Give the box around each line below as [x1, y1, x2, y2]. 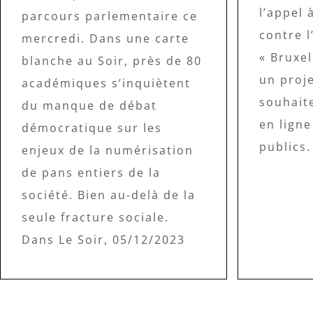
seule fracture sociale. [22, 210, 169, 226]
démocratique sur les [22, 120, 162, 136]
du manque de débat [22, 98, 157, 114]
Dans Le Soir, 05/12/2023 [22, 232, 185, 248]
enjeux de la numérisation [22, 143, 194, 159]
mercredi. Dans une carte [22, 31, 189, 47]
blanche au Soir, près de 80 [22, 53, 202, 69]
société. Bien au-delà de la [22, 187, 196, 203]
